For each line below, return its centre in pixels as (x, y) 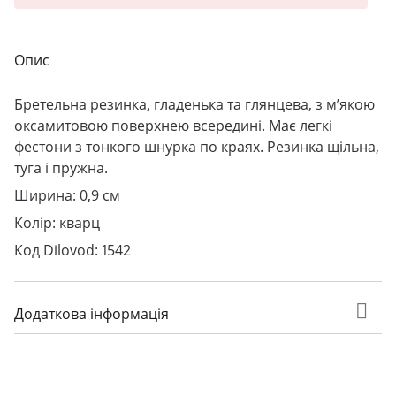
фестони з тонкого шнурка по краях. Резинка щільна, (197, 146)
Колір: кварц (57, 222)
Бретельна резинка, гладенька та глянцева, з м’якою (194, 104)
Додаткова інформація (91, 314)
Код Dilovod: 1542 (72, 250)
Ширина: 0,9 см (67, 195)
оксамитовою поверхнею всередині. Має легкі (173, 125)
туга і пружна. (61, 168)
